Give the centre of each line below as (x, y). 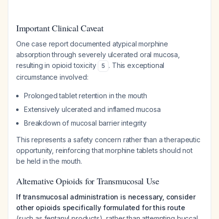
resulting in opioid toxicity (57, 65)
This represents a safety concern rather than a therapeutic (108, 140)
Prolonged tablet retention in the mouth (86, 96)
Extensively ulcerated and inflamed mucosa (92, 109)
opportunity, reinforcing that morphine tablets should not (104, 150)
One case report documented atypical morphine (92, 44)
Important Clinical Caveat (60, 28)
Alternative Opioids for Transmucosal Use (88, 181)
